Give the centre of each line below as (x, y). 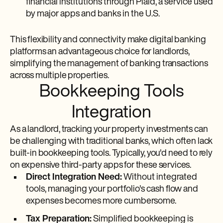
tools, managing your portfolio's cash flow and (112, 189)
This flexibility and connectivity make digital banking (108, 40)
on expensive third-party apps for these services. (101, 166)
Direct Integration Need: (74, 177)
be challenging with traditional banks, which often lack (111, 142)
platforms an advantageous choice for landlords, (100, 52)
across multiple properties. (59, 76)
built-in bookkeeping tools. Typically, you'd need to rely (111, 154)
